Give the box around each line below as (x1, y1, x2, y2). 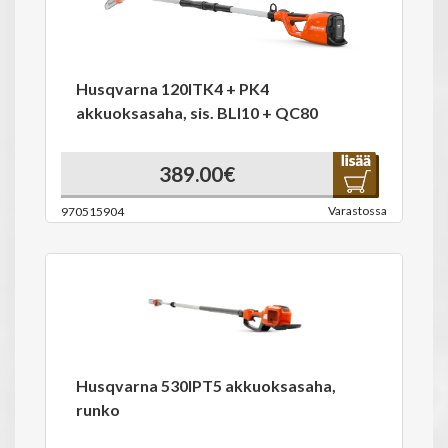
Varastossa (328, 203, 387, 218)
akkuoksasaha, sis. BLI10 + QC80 (76, 103, 318, 122)
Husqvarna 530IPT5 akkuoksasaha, (76, 376, 336, 395)
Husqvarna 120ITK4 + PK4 (76, 79, 269, 98)
